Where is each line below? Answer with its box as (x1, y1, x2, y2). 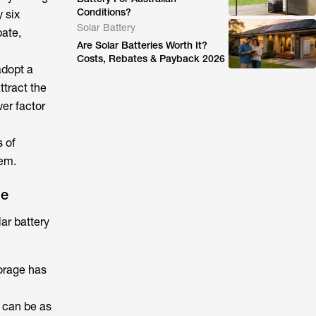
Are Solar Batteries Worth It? (77, 39, 208, 51)
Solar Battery (77, 22, 136, 33)
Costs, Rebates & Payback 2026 (77, 53, 226, 64)
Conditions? (77, 6, 132, 18)
